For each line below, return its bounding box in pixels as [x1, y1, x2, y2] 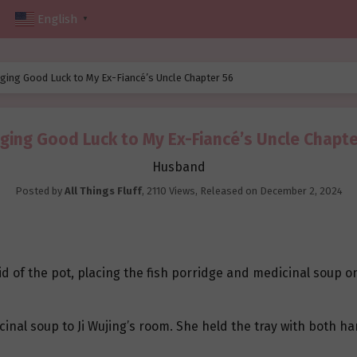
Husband [151, 159, 206, 175]
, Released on [194, 185, 260, 198]
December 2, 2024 [259, 185, 343, 198]
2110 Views [146, 185, 195, 198]
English [37, 12, 78, 27]
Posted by [14, 185, 65, 198]
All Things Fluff [64, 185, 142, 198]
